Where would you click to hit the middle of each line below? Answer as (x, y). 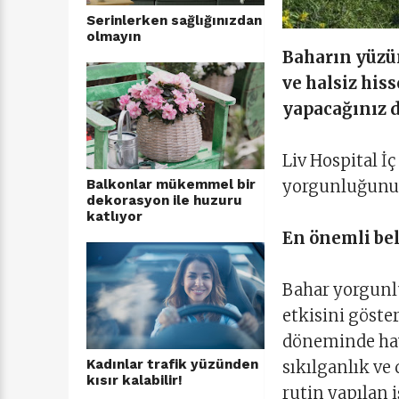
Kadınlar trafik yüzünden (172, 365)
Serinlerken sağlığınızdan (174, 21)
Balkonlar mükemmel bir (171, 185)
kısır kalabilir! (134, 381)
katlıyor (114, 217)
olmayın (114, 37)
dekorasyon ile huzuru (164, 201)
